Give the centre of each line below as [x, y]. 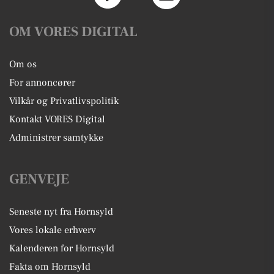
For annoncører [42, 83]
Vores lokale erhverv [53, 230]
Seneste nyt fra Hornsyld [61, 212]
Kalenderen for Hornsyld [62, 249]
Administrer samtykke [56, 138]
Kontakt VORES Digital [57, 120]
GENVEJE [39, 180]
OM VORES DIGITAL [73, 32]
